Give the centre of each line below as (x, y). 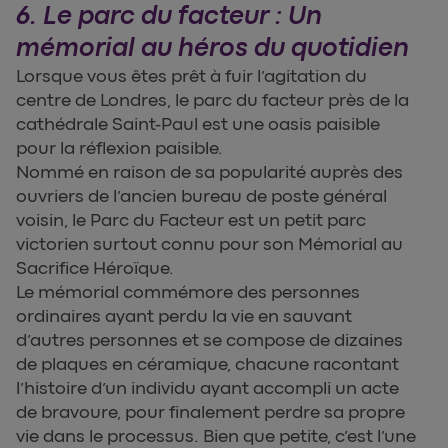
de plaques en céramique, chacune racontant (207, 364)
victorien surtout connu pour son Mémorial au (209, 244)
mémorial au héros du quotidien (212, 48)
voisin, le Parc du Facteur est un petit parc (191, 220)
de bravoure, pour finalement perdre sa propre (210, 412)
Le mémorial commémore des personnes (188, 292)
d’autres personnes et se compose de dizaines (209, 340)
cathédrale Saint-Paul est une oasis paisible (198, 124)
